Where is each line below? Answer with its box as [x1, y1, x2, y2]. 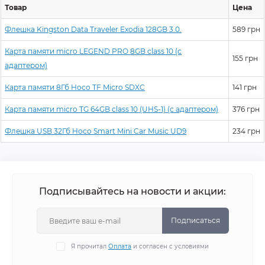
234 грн [232, 127, 260, 135]
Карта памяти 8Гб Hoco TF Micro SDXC [5, 83, 145, 92]
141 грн [232, 83, 257, 92]
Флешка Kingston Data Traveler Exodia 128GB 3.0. [5, 25, 182, 34]
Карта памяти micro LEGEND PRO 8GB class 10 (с [5, 47, 182, 56]
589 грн [232, 25, 260, 34]
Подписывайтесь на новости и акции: [39, 186, 226, 197]
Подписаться [170, 216, 220, 225]
